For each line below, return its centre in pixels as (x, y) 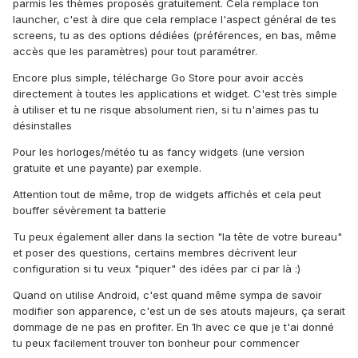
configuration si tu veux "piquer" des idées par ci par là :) (157, 269)
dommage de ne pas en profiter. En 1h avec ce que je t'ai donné (173, 327)
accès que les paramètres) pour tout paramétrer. (135, 52)
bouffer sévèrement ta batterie (89, 211)
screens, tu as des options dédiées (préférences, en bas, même (175, 36)
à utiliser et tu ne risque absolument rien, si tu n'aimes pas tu (166, 110)
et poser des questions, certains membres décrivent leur (155, 253)
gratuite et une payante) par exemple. (107, 168)
